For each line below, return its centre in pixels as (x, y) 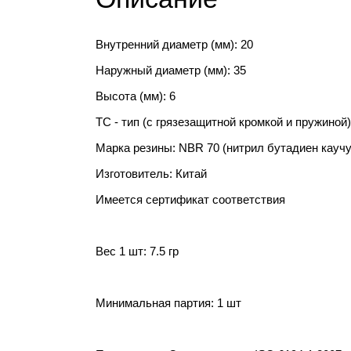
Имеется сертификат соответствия (190, 199)
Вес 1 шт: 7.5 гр (137, 251)
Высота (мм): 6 (136, 96)
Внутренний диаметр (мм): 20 (174, 44)
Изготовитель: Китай (151, 174)
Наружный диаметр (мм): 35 (171, 70)
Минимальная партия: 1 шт (168, 303)
